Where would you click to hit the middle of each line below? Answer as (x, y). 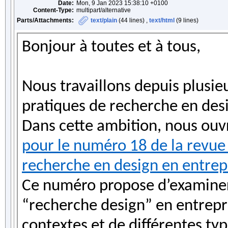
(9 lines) (187, 20)
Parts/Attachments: (45, 20)
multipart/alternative (104, 10)
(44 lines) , (133, 20)
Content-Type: (53, 10)
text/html (162, 20)
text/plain (104, 20)
